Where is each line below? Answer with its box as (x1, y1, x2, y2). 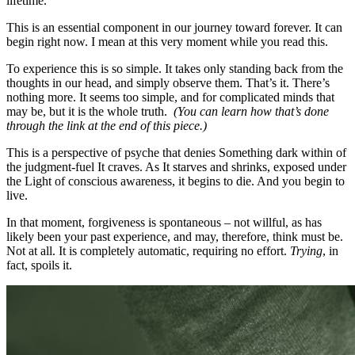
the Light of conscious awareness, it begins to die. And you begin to (6, 174, 345, 188)
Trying (290, 243, 323, 258)
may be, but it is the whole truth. (6, 104, 170, 118)
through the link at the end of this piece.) (6, 118, 207, 132)
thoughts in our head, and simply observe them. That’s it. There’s (6, 75, 330, 90)
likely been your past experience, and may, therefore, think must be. (6, 229, 343, 243)
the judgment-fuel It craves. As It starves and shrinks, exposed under (6, 159, 346, 174)
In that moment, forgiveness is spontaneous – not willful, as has (6, 215, 322, 229)
